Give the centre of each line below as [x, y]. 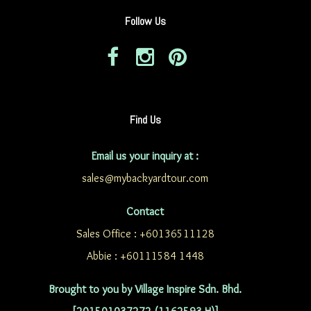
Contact [145, 211]
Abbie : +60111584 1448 [145, 256]
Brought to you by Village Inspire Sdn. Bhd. [145, 289]
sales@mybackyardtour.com [145, 178]
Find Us [145, 120]
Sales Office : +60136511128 [145, 234]
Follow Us [145, 21]
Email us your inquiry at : [145, 156]
